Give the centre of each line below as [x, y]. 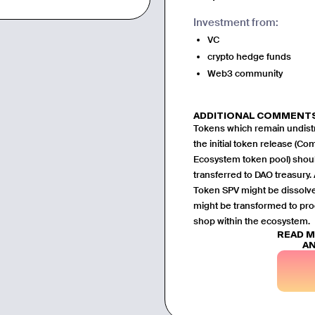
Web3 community [245, 73]
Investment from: [236, 22]
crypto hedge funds [250, 56]
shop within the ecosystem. [252, 221]
